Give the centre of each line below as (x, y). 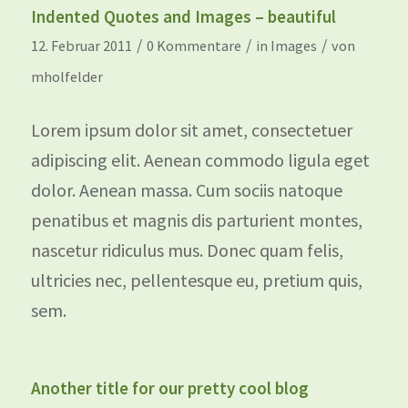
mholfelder (66, 76)
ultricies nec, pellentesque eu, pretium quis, (196, 280)
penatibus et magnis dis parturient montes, (196, 219)
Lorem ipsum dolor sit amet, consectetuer (191, 129)
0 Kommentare (194, 45)
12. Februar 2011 (81, 45)
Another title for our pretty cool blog (169, 388)
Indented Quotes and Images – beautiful (183, 16)
